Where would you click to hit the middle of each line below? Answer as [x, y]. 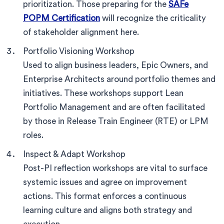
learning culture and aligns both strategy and [107, 210]
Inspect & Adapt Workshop [74, 154]
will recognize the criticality [153, 18]
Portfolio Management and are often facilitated [114, 107]
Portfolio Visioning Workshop [79, 51]
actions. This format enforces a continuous [105, 196]
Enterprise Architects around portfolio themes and [119, 79]
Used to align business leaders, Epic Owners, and [115, 65]
